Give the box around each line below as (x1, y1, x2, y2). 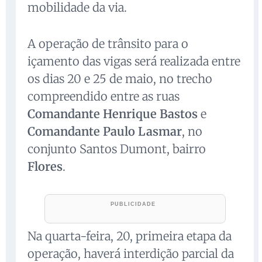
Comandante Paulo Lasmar (27, 124, 182, 139)
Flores (27, 159, 63, 174)
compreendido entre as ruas (27, 89, 180, 104)
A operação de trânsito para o (27, 36, 188, 51)
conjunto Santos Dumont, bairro (27, 142, 206, 157)
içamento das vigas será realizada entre (27, 54, 240, 69)
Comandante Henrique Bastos (27, 106, 198, 122)
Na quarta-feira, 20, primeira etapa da (27, 229, 232, 244)
